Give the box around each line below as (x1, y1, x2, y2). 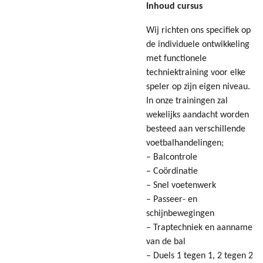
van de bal (146, 237, 188, 247)
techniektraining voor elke (146, 68, 245, 77)
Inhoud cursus (146, 2, 203, 12)
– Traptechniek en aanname (146, 222, 252, 232)
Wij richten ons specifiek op (146, 25, 251, 35)
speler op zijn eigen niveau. (146, 82, 250, 92)
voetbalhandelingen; (146, 138, 226, 148)
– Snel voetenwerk (146, 180, 218, 190)
